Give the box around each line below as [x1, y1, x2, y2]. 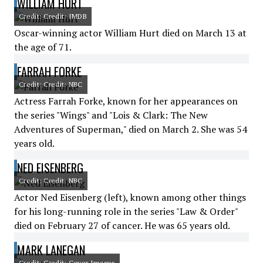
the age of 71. [14, 41, 72, 53]
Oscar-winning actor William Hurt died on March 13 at [14, 26, 247, 39]
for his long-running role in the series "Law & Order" [14, 205, 238, 218]
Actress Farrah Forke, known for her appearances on [14, 95, 238, 107]
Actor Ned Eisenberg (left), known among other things [14, 191, 246, 204]
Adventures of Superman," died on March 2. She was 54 [14, 123, 247, 136]
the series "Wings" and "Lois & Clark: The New [14, 109, 208, 122]
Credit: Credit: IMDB [19, 12, 87, 21]
